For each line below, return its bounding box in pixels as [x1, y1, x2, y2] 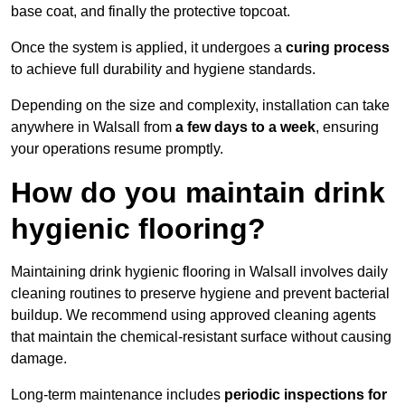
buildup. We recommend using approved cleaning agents [11, 307, 376, 324]
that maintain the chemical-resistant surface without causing [11, 329, 391, 345]
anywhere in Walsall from [11, 119, 175, 136]
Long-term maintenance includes [11, 387, 224, 403]
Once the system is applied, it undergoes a [11, 40, 286, 56]
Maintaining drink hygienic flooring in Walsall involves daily [11, 264, 388, 280]
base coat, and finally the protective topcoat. [11, 4, 290, 20]
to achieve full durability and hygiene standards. [11, 61, 316, 78]
